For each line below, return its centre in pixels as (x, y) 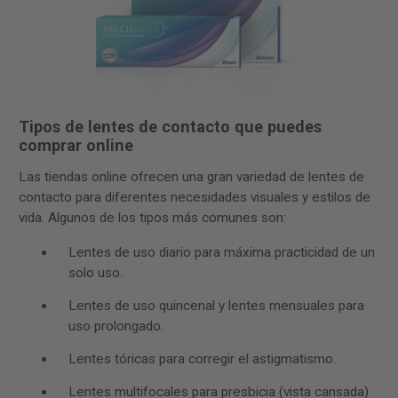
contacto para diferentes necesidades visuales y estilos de (195, 198)
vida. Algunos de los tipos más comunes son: (152, 218)
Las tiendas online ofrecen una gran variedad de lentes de (191, 177)
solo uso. (96, 272)
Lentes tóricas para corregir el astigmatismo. (202, 358)
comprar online (76, 146)
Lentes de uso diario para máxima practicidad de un (222, 252)
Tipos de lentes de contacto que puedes (170, 127)
